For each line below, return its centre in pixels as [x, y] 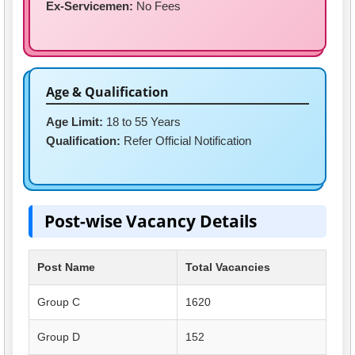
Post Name [66, 267]
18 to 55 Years [142, 121]
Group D [59, 337]
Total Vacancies [228, 267]
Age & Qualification [107, 92]
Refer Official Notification [186, 140]
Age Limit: [74, 121]
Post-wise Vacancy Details [151, 221]
